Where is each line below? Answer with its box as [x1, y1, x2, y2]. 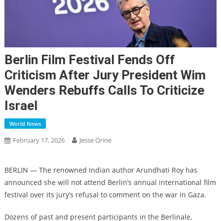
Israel [4, 98, 37, 113]
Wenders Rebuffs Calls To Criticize [4, 83, 204, 98]
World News [9, 120, 41, 128]
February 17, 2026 [12, 136, 65, 145]
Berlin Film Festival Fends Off [4, 52, 175, 68]
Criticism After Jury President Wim [4, 68, 206, 83]
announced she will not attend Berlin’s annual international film [4, 178, 216, 187]
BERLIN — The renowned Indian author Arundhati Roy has [4, 165, 197, 175]
